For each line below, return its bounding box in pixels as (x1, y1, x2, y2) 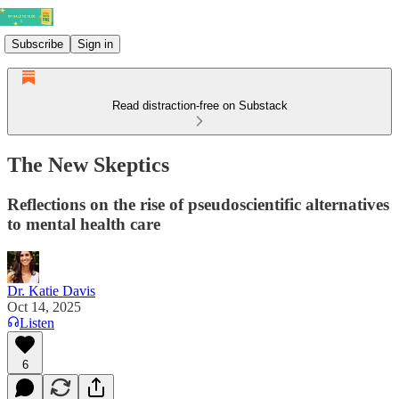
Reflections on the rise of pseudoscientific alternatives (7, 194, 389, 214)
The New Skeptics (7, 152, 169, 176)
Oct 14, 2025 (7, 298, 81, 314)
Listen (20, 314, 54, 330)
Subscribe (12, 37, 63, 51)
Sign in (77, 37, 113, 51)
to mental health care (7, 214, 160, 233)
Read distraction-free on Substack (111, 99, 288, 112)
